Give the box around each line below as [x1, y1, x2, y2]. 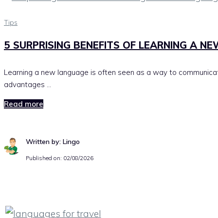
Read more [4, 99, 43, 109]
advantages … [4, 80, 51, 90]
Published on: [26, 154, 63, 162]
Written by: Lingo [26, 137, 80, 146]
